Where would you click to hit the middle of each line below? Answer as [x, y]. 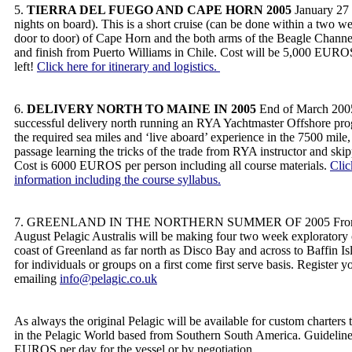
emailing [37, 279]
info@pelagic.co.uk [108, 279]
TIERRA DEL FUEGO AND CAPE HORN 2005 [159, 10]
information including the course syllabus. [117, 180]
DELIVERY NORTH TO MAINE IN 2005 [141, 109]
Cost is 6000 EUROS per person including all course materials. [172, 165]
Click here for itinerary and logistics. [128, 66]
